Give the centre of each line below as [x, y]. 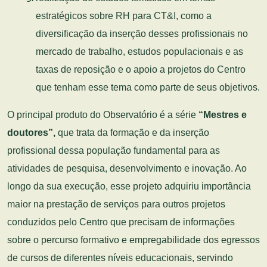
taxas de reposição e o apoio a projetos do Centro [141, 69]
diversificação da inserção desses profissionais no [142, 34]
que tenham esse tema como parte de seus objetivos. [148, 87]
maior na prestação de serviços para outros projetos [116, 204]
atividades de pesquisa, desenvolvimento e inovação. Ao [127, 168]
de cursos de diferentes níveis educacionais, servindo [120, 258]
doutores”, [31, 133]
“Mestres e [223, 115]
